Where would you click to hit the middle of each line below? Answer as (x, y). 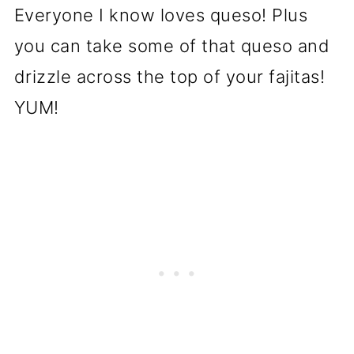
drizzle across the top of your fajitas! (169, 77)
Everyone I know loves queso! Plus (161, 15)
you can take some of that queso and (172, 46)
